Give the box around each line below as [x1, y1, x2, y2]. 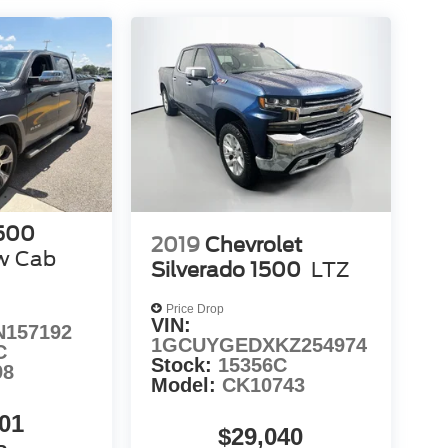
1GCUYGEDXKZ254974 [150, 334, 367, 357]
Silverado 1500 [150, 258, 301, 283]
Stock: [150, 354, 218, 377]
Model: [150, 374, 222, 397]
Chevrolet [204, 233, 302, 258]
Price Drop [165, 301, 224, 316]
